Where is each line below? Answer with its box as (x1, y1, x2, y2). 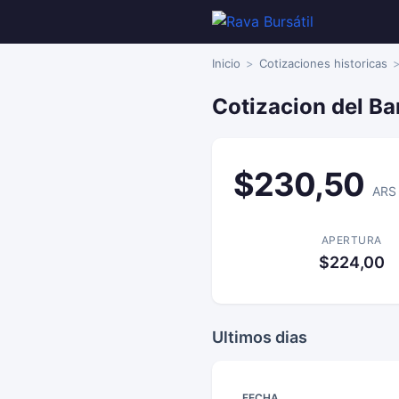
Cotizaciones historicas (259, 56, 387, 70)
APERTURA (321, 233, 382, 247)
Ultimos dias (212, 328, 307, 346)
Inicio (212, 56, 240, 70)
